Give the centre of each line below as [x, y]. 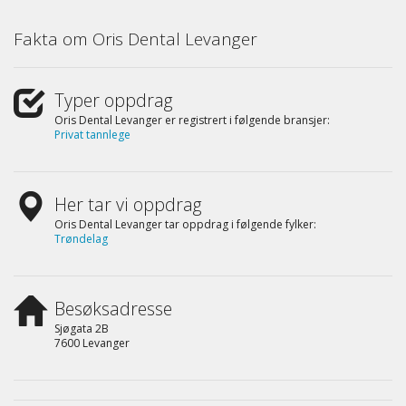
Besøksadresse [113, 308]
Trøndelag [81, 238]
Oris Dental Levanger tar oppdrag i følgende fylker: [185, 224]
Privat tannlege [92, 134]
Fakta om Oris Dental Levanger [135, 39]
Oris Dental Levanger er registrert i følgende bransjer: [192, 120]
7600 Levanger [92, 343]
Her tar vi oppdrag [128, 204]
